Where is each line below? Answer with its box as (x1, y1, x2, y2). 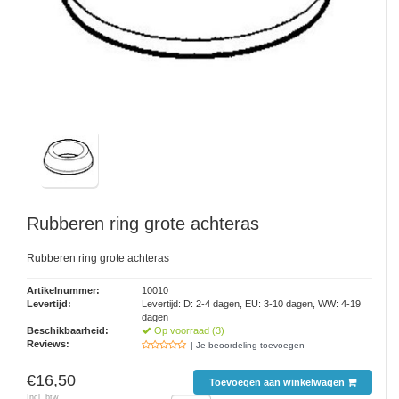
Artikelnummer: (27, 285, 100, 297)
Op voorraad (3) (151, 325, 225, 337)
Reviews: (27, 338, 69, 350)
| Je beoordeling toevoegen (191, 340, 305, 351)
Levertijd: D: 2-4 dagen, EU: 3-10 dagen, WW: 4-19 (142, 298, 362, 310)
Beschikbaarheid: (27, 325, 109, 337)
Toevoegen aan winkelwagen (208, 377, 345, 388)
